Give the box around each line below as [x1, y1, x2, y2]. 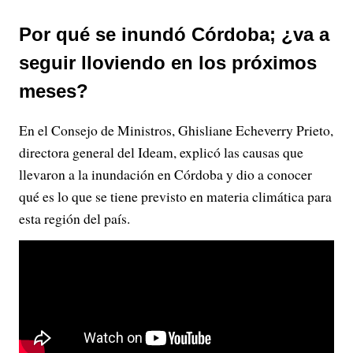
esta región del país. [19, 209, 130, 228]
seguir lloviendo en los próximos [19, 52, 317, 73]
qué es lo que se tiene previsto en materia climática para [19, 187, 332, 206]
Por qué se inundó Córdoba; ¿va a [19, 24, 329, 45]
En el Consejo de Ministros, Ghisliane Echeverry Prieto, [19, 121, 333, 139]
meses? [19, 80, 88, 102]
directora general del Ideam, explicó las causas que [19, 143, 303, 162]
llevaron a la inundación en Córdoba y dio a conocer [19, 165, 312, 184]
